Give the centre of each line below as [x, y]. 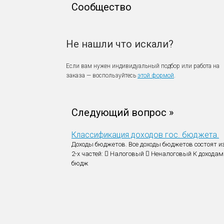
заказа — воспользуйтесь [102, 75]
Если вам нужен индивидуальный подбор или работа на [143, 66]
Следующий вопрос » [122, 112]
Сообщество [101, 7]
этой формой [156, 75]
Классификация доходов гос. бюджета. [145, 135]
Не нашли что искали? [120, 44]
